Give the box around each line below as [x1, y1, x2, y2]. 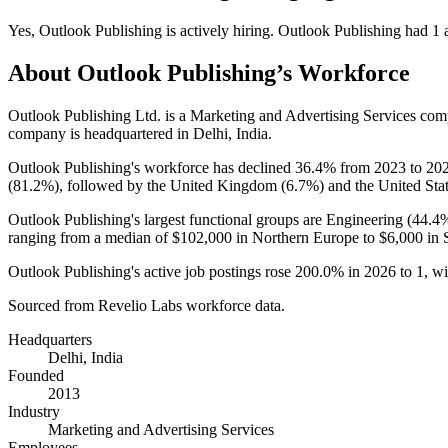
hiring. [229, 21, 278, 39]
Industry [8, 402, 60, 420]
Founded [8, 366, 64, 384]
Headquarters [8, 330, 92, 348]
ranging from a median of [8, 228, 172, 246]
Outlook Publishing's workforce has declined [8, 158, 295, 176]
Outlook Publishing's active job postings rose [8, 262, 295, 280]
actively [180, 21, 229, 39]
